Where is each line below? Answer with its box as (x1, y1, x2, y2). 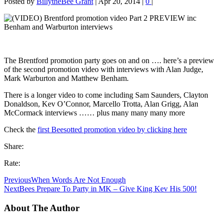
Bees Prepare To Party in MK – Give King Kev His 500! (19, 184, 197, 193)
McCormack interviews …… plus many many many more (4, 108, 185, 117)
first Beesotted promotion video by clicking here (37, 125, 187, 134)
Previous (4, 175, 31, 184)
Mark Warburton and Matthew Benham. (4, 74, 129, 82)
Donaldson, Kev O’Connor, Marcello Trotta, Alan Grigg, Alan (4, 99, 198, 108)
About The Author (4, 202, 79, 213)
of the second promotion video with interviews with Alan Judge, (4, 65, 203, 74)
